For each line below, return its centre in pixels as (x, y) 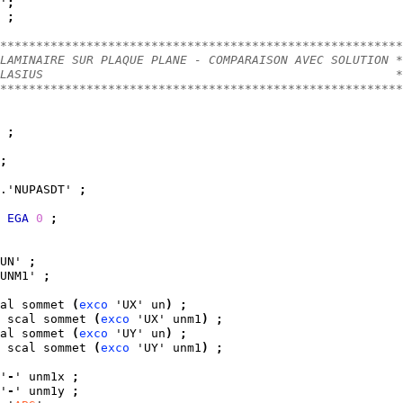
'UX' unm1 (166, 319)
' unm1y (43, 391)
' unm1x (43, 377)
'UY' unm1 (166, 348)
